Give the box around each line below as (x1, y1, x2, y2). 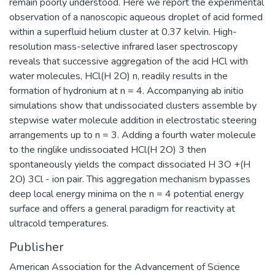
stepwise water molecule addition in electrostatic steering (9, 113, 257, 127)
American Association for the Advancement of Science (9, 260, 240, 274)
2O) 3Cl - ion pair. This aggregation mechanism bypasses (9, 172, 250, 186)
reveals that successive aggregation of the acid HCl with (9, 54, 248, 68)
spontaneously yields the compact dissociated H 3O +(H (9, 157, 250, 171)
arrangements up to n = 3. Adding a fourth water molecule (9, 128, 256, 142)
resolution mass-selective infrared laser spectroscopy (9, 39, 238, 53)
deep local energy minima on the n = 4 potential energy (9, 187, 244, 201)
